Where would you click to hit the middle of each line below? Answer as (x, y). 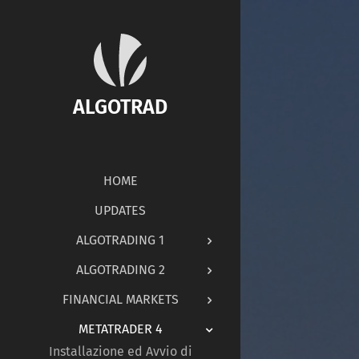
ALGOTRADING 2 (120, 269)
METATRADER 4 (120, 329)
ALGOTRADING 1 (120, 240)
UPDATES (120, 210)
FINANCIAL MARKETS (120, 299)
